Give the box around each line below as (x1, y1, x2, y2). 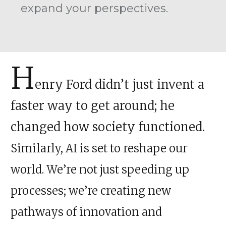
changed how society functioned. (11, 119, 205, 135)
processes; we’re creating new (11, 183, 171, 198)
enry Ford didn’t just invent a (35, 76, 204, 92)
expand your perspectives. (21, 1, 168, 15)
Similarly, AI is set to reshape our (11, 141, 188, 155)
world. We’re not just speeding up (11, 162, 189, 177)
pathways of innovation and (11, 204, 162, 219)
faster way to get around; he (11, 97, 175, 114)
